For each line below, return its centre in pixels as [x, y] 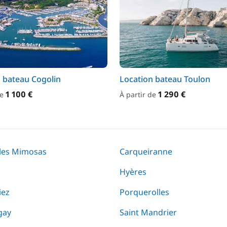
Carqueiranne [146, 152]
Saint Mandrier [148, 212]
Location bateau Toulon [165, 79]
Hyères [133, 172]
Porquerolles [144, 192]
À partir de [139, 94]
